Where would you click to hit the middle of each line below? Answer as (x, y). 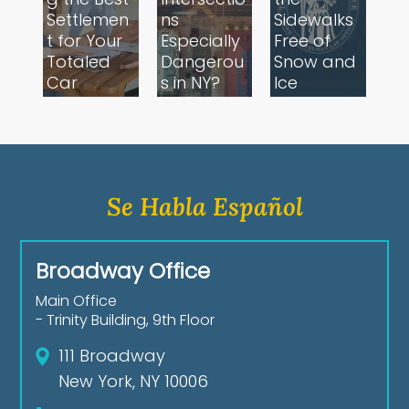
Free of (303, 41)
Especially (200, 41)
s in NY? (190, 83)
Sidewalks (314, 20)
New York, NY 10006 (134, 382)
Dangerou (202, 62)
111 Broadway (112, 356)
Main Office (77, 301)
